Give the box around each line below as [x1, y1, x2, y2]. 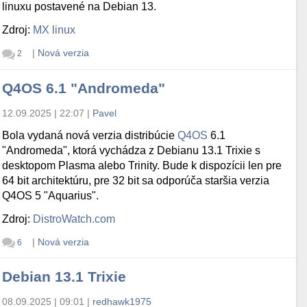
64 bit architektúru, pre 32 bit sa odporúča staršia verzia [2, 174, 270, 186]
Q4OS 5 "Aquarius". [2, 189, 99, 201]
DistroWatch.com [33, 212, 116, 225]
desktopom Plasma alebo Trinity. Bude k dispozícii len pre [2, 159, 282, 171]
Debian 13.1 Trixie [2, 268, 127, 284]
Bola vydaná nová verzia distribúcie [2, 129, 178, 141]
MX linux [33, 24, 76, 36]
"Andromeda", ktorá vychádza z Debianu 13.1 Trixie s [2, 144, 261, 156]
